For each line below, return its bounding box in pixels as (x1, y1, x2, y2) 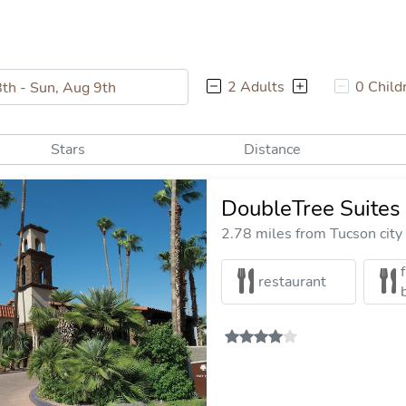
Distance (243, 140, 301, 159)
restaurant (258, 272, 326, 292)
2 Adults (227, 77, 285, 97)
